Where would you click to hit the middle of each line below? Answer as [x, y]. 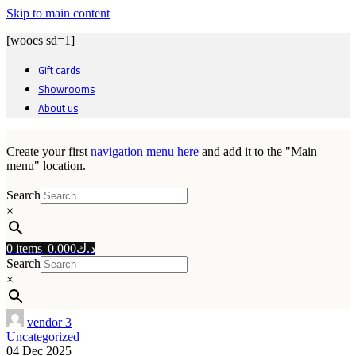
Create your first [48, 151]
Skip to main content [58, 13]
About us [58, 108]
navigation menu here [145, 151]
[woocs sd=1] [41, 40]
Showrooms [66, 89]
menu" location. [46, 166]
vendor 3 [49, 322]
